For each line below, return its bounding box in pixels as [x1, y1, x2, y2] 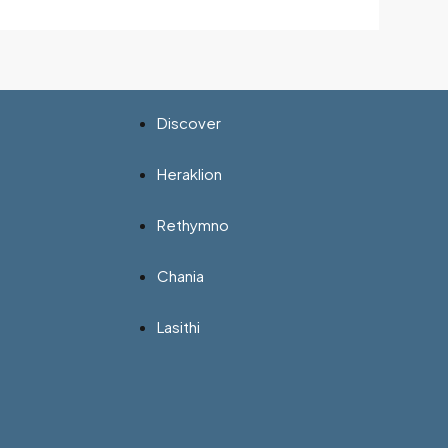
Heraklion [157, 164, 222, 184]
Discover [157, 113, 221, 133]
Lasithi [157, 317, 200, 337]
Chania [157, 266, 204, 286]
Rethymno [157, 215, 229, 235]
